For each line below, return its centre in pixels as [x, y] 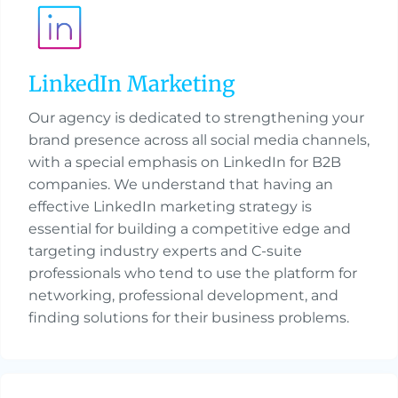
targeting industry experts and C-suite [165, 251]
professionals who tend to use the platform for [193, 274]
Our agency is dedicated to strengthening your [196, 118]
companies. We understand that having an [181, 185]
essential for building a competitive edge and [190, 229]
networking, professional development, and [183, 296]
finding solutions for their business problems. [189, 318]
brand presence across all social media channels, [199, 140]
